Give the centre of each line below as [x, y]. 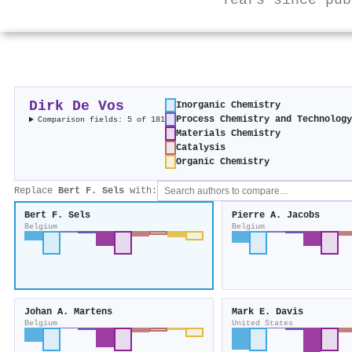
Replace [36, 191]
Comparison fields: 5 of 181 [102, 120]
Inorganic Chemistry [229, 106]
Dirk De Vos [77, 107]
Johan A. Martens [68, 312]
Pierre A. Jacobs [275, 216]
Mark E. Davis [267, 312]
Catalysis [201, 148]
